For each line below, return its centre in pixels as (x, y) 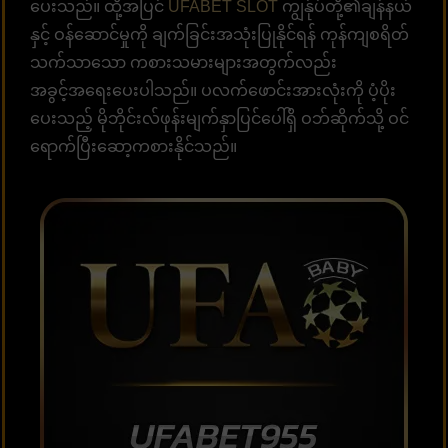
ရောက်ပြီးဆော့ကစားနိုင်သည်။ (133, 146)
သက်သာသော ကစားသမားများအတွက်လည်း (183, 62)
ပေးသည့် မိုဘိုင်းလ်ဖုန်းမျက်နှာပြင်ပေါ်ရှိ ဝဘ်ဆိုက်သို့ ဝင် (219, 118)
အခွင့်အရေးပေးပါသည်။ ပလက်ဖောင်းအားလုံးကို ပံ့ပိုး (213, 90)
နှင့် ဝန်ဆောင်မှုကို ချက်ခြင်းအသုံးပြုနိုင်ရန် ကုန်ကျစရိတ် (219, 34)
